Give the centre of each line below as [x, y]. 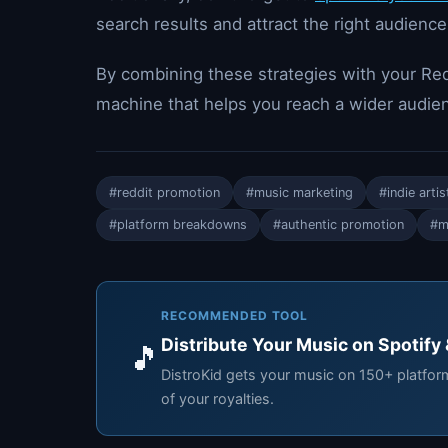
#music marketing [299, 192]
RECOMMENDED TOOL [235, 316]
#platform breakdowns [178, 225]
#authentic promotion [338, 225]
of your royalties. [217, 399]
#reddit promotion [164, 192]
